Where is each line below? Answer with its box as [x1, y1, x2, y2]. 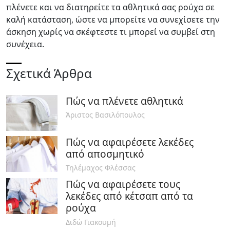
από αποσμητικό [66, 146, 144, 161]
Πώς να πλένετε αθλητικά [66, 93, 183, 108]
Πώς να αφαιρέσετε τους [66, 177, 180, 191]
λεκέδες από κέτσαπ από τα [66, 189, 193, 203]
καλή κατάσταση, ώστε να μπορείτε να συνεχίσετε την [6, 13, 220, 25]
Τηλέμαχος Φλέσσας [66, 163, 136, 173]
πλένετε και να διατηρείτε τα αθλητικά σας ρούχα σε [6, 1, 215, 13]
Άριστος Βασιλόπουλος [66, 110, 145, 120]
